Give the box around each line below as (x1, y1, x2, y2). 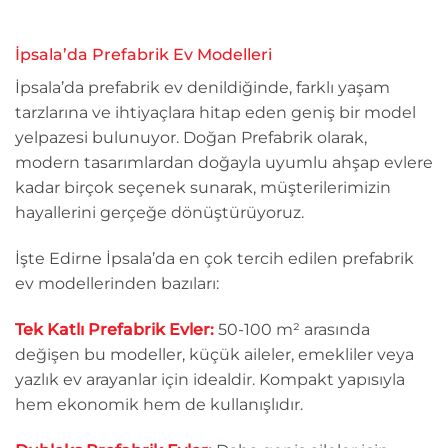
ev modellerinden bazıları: (15, 273, 219, 293)
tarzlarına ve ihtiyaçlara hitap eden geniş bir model (15, 103, 416, 123)
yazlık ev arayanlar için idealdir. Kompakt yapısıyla (15, 369, 405, 389)
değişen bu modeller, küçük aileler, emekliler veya (15, 344, 414, 364)
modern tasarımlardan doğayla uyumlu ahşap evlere (15, 153, 433, 173)
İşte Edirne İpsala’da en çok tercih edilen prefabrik (15, 248, 414, 268)
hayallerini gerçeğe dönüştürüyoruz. (15, 203, 304, 223)
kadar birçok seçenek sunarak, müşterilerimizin (15, 178, 391, 198)
